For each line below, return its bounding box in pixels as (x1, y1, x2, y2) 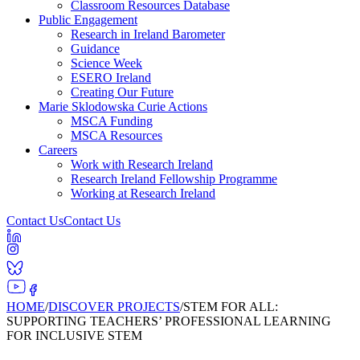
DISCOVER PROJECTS (48, 300, 180, 313)
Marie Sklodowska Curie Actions (39, 100, 207, 113)
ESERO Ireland (71, 71, 151, 84)
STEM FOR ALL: (183, 300, 278, 313)
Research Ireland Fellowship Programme (71, 172, 277, 186)
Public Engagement (39, 13, 137, 27)
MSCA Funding (71, 114, 153, 128)
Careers (39, 143, 77, 157)
